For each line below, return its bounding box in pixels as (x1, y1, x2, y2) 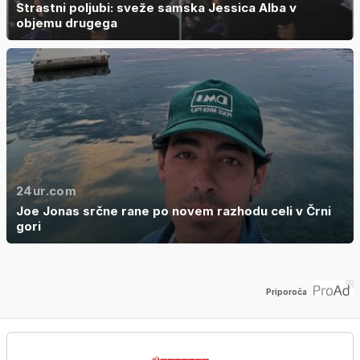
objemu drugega (16, 14, 117, 31)
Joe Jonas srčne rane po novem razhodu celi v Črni (16, 202, 331, 219)
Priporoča (266, 287, 307, 297)
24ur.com (16, 182, 76, 198)
